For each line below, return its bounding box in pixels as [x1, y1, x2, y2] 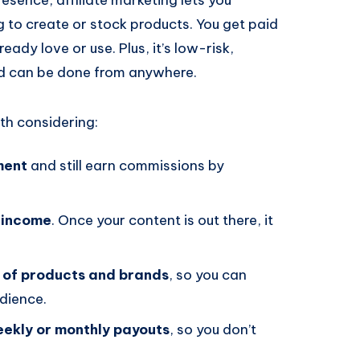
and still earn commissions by [27, 156, 224, 174]
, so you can [169, 265, 247, 284]
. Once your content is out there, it [51, 211, 273, 229]
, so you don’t [170, 320, 256, 338]
